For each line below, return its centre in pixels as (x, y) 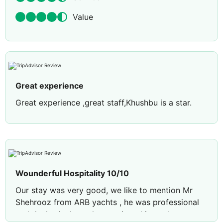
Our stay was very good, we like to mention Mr (104, 190)
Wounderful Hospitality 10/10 (72, 173)
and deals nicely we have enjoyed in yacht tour (104, 214)
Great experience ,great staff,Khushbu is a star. (104, 103)
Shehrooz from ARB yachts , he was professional (107, 202)
